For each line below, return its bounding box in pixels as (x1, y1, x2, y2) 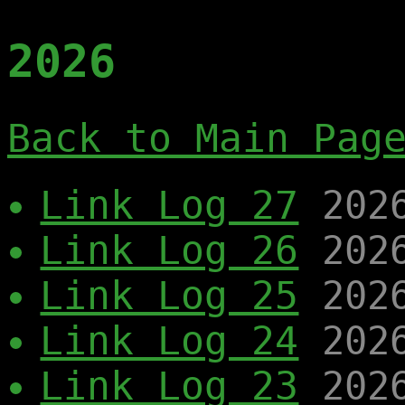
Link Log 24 (40, 318, 299, 364)
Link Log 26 (40, 228, 299, 274)
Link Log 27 (40, 183, 299, 229)
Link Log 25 (40, 273, 299, 319)
